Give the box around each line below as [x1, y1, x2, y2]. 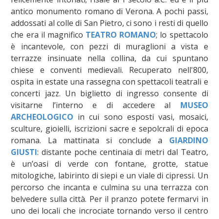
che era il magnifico [11, 29, 86, 40]
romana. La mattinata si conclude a [11, 134, 169, 146]
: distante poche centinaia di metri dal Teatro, [37, 146, 208, 157]
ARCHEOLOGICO [11, 111, 74, 122]
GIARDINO [169, 134, 208, 146]
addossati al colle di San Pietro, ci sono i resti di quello [11, 17, 208, 28]
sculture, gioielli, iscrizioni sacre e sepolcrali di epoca [11, 123, 208, 134]
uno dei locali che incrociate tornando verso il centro [11, 205, 208, 216]
